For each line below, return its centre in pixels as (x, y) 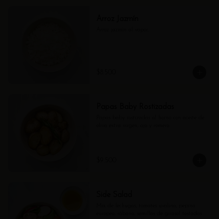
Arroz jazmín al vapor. (122, 30)
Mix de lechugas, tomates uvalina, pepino (145, 206)
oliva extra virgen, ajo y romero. (133, 126)
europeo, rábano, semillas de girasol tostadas (149, 214)
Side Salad (114, 195)
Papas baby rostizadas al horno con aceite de (150, 118)
